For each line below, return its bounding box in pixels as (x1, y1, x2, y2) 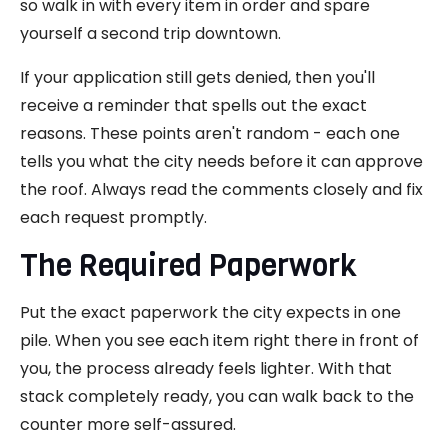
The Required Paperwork (20, 245, 357, 286)
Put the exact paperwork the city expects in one (20, 300, 401, 324)
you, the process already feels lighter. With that (20, 356, 392, 380)
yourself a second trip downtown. (20, 21, 281, 45)
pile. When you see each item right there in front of (20, 328, 419, 352)
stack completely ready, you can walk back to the (20, 384, 414, 408)
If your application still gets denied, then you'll (20, 65, 375, 89)
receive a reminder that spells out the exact (20, 93, 367, 117)
